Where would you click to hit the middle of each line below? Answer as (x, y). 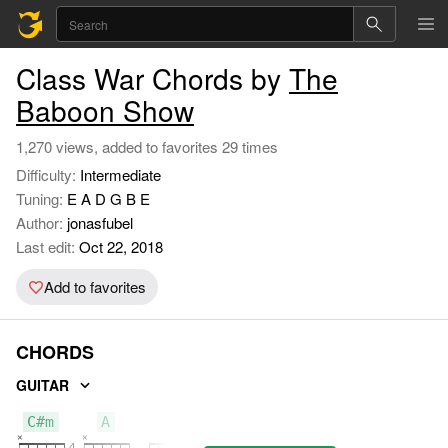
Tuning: (41, 198)
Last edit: (45, 246)
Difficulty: (48, 174)
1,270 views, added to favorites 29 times (147, 146)
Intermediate (120, 174)
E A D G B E (108, 198)
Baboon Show (105, 110)
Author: (41, 222)
